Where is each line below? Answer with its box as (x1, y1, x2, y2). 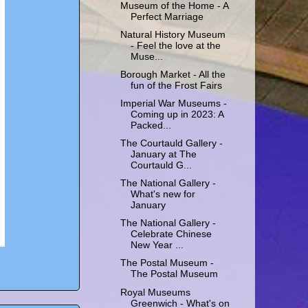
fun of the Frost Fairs (130, 80, 222, 91)
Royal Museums (120, 287, 190, 298)
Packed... (130, 120, 171, 131)
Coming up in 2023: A (130, 109, 223, 120)
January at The (130, 149, 197, 160)
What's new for (130, 189, 195, 200)
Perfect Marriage (130, 11, 203, 22)
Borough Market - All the (120, 69, 225, 80)
